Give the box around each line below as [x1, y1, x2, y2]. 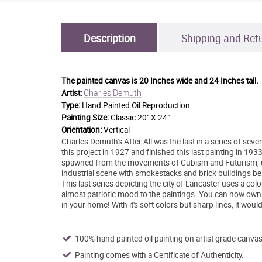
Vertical [103, 124, 130, 135]
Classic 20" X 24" [110, 112, 170, 123]
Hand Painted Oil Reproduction [81, 99, 190, 111]
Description [83, 30, 136, 45]
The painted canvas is [61, 75, 139, 86]
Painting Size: [61, 112, 109, 123]
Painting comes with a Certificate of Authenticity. [74, 249, 244, 260]
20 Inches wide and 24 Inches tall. [139, 75, 258, 86]
